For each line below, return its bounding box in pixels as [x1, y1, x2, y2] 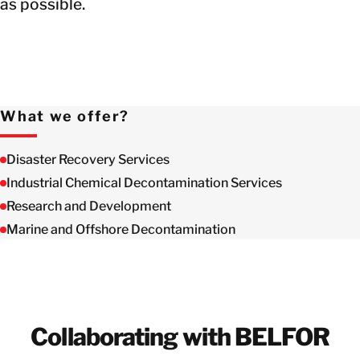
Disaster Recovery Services [6, 151, 170, 167]
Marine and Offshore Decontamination [6, 221, 235, 237]
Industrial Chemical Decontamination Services [6, 174, 282, 190]
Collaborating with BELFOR [31, 321, 329, 351]
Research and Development [6, 198, 171, 214]
